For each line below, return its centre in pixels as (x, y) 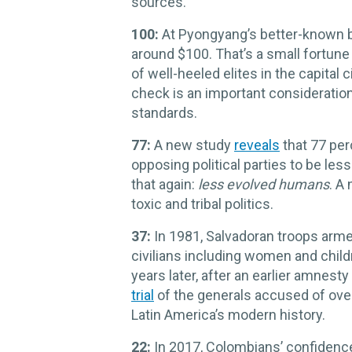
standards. (164, 113)
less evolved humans (264, 184)
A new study (194, 145)
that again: (165, 184)
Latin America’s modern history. (228, 315)
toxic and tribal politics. (202, 204)
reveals (257, 145)
